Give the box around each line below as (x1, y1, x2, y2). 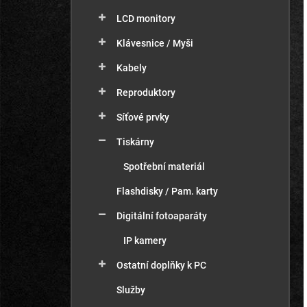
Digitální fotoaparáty (116, 210, 207, 221)
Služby (116, 284, 145, 295)
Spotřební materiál (123, 161, 205, 172)
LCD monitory (116, 13, 175, 24)
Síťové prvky (116, 112, 169, 123)
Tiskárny (116, 136, 154, 147)
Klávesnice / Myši (116, 38, 193, 49)
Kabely (116, 62, 147, 73)
